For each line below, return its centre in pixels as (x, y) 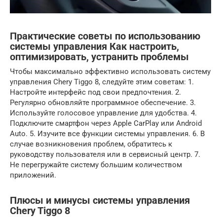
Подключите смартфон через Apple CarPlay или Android (106, 124)
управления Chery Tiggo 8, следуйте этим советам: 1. (102, 82)
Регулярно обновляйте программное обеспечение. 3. (103, 103)
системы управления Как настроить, (94, 46)
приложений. (33, 175)
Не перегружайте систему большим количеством (96, 165)
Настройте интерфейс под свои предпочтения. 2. (95, 92)
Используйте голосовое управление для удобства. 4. (103, 113)
